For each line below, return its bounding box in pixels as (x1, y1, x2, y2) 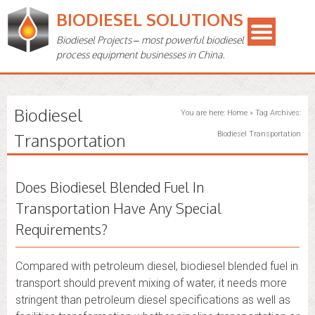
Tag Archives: (255, 108, 301, 117)
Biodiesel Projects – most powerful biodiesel (56, 34, 244, 46)
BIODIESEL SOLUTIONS (56, 8, 243, 30)
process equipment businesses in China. (56, 49, 225, 60)
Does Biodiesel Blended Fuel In (15, 178, 204, 196)
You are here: (180, 108, 227, 117)
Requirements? (15, 220, 108, 238)
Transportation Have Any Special (15, 199, 221, 217)
